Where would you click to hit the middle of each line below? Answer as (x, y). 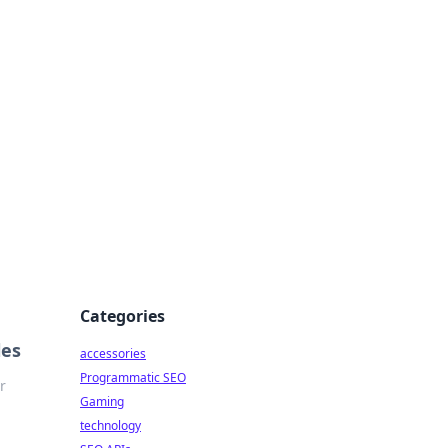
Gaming (102, 401)
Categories (122, 316)
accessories (113, 353)
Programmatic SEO (133, 377)
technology (110, 425)
